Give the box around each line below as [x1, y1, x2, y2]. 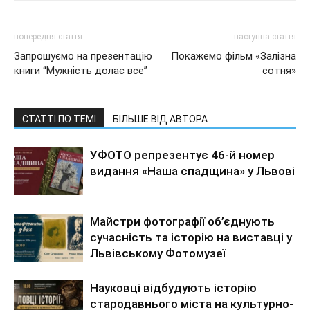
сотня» [262, 64, 296, 77]
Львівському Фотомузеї [90, 246, 226, 260]
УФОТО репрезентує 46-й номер [90, 147, 275, 162]
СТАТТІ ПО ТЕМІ [22, 113, 96, 125]
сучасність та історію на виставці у [90, 230, 292, 244]
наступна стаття [234, 31, 296, 42]
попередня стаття [14, 31, 82, 42]
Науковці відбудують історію [90, 280, 257, 295]
